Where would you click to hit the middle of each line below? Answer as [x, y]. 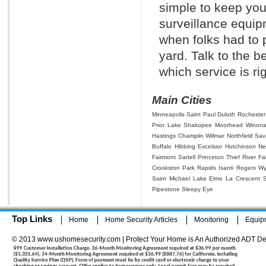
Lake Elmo [208, 178]
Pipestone [166, 189]
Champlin [191, 136]
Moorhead [229, 125]
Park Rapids [199, 168]
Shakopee [198, 125]
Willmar [215, 136]
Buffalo [162, 146]
